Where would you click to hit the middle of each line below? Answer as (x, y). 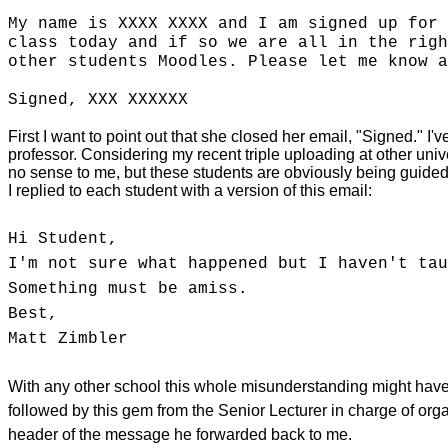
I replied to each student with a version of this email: (192, 191)
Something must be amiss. (128, 289)
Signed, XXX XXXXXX (98, 100)
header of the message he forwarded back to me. (182, 435)
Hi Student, (63, 239)
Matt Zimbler (68, 339)
